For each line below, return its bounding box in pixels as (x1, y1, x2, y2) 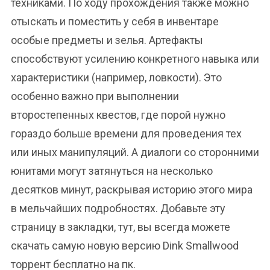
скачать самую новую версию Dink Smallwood (11, 239, 239, 252)
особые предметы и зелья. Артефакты (11, 34, 203, 46)
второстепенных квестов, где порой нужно (11, 108, 225, 121)
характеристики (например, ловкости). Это (11, 71, 222, 84)
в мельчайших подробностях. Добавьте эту (11, 202, 225, 215)
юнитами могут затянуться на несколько (11, 165, 213, 177)
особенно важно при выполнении (11, 90, 179, 102)
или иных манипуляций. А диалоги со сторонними (11, 146, 259, 159)
